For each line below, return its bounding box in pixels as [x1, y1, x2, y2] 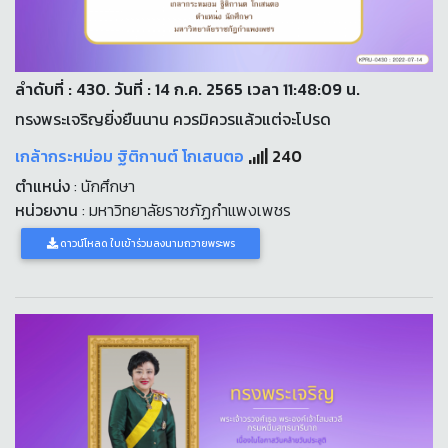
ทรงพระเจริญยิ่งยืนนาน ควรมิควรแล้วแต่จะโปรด [15, 107, 331, 131]
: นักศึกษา [70, 174, 135, 198]
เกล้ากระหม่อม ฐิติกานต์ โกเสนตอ [15, 144, 248, 168]
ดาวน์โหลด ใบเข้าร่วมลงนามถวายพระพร [57, 236, 235, 251]
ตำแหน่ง [15, 174, 70, 198]
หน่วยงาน [15, 198, 78, 222]
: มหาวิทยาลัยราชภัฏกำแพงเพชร [78, 198, 291, 222]
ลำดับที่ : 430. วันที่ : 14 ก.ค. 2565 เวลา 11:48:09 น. [15, 77, 360, 101]
